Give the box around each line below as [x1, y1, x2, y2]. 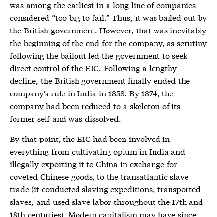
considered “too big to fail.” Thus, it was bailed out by [10, 12, 207, 23]
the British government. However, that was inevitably [10, 24, 206, 35]
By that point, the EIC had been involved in [10, 133, 170, 144]
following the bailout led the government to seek [10, 49, 187, 61]
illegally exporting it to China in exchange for [10, 158, 177, 169]
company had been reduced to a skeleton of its [10, 100, 181, 111]
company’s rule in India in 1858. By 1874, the [10, 87, 174, 98]
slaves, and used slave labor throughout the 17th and [10, 196, 203, 207]
